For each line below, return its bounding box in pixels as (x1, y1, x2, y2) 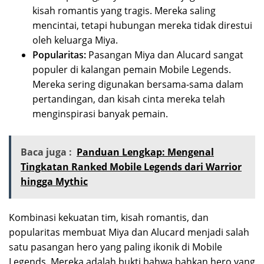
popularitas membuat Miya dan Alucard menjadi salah (9, 226, 249, 239)
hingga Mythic (21, 175, 88, 189)
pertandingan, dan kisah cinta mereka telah (32, 93, 225, 106)
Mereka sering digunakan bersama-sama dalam (32, 78, 243, 91)
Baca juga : (21, 146, 72, 159)
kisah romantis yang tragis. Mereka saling (32, 4, 216, 18)
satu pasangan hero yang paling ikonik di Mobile (9, 240, 222, 254)
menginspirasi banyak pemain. (32, 107, 168, 121)
